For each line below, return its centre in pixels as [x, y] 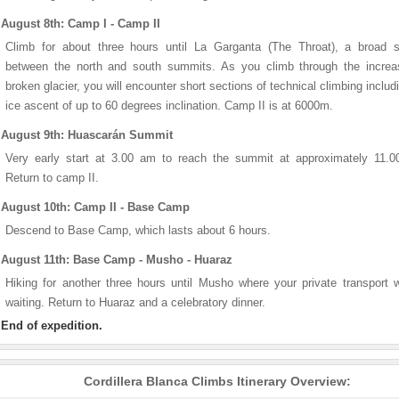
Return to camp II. [52, 178]
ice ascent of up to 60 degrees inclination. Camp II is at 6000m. [169, 106]
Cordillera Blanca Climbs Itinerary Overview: [217, 381]
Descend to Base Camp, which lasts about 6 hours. [138, 230]
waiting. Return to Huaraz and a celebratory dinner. [135, 302]
